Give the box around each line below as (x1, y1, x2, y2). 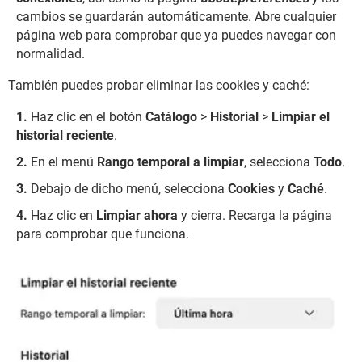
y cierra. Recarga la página (181, 207, 332, 223)
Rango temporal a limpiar (97, 154, 244, 170)
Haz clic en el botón (31, 108, 145, 124)
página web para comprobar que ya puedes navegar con (16, 27, 336, 43)
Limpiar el (271, 108, 330, 124)
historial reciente (16, 127, 114, 143)
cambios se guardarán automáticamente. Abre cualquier (16, 8, 336, 24)
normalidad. (16, 45, 85, 61)
